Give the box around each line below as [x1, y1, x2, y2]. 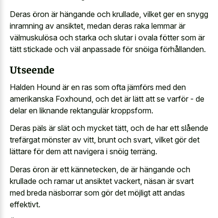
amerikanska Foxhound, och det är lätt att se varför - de [10, 93, 204, 104]
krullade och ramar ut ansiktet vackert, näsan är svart [10, 176, 194, 186]
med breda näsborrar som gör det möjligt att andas [10, 187, 185, 198]
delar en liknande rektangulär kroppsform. [10, 105, 153, 115]
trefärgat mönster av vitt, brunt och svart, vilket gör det [10, 135, 200, 145]
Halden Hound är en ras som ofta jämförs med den [10, 82, 186, 92]
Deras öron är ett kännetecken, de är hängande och [10, 164, 190, 174]
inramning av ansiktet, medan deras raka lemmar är [10, 20, 185, 31]
